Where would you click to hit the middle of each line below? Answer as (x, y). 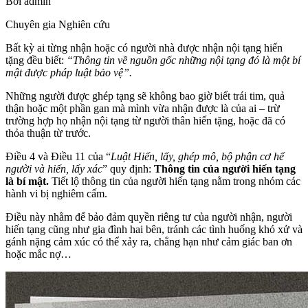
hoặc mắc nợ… (38, 254)
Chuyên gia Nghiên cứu (58, 24)
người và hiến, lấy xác (54, 168)
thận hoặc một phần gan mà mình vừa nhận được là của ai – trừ (143, 108)
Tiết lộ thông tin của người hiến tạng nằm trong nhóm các (175, 181)
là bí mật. (27, 181)
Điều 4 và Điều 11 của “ (58, 156)
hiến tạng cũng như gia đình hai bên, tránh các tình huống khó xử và (154, 229)
